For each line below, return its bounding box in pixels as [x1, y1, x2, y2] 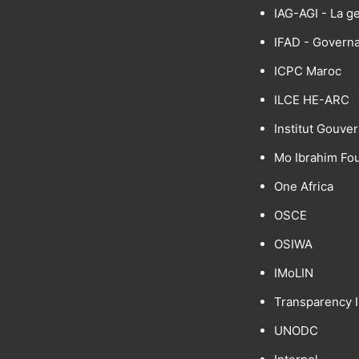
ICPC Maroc [273, 63, 341, 79]
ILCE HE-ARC [273, 92, 349, 107]
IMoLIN [273, 265, 313, 280]
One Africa [273, 179, 333, 194]
